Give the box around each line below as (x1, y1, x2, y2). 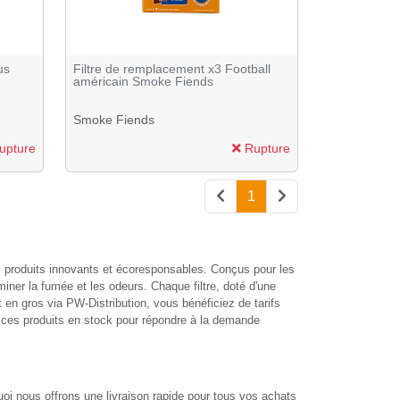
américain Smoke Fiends (73, 73, 213, 88)
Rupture (241, 141, 290, 156)
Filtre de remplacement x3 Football (73, 61, 271, 76)
